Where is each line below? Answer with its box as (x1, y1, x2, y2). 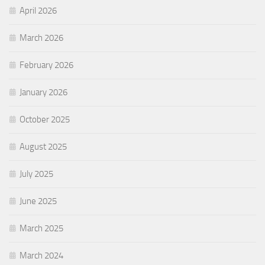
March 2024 (20, 250, 63, 261)
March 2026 (20, 32, 63, 43)
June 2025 (20, 195, 57, 206)
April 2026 (20, 5, 57, 16)
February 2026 (20, 59, 73, 70)
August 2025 (20, 141, 67, 152)
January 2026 (20, 86, 67, 98)
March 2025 (20, 222, 63, 234)
